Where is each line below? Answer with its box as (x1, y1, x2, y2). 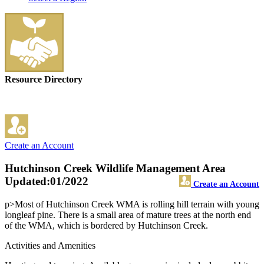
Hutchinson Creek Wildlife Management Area (5, 162, 226, 175)
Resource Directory (5, 74, 82, 85)
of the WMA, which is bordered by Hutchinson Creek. (5, 220, 208, 230)
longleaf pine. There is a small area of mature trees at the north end (5, 209, 251, 220)
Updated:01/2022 (5, 175, 88, 188)
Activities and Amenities (5, 240, 95, 250)
